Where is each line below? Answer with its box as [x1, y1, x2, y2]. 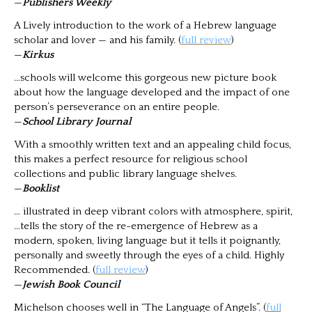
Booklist [22, 182, 59, 194]
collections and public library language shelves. [13, 167, 237, 180]
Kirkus [22, 48, 54, 61]
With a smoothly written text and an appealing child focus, [13, 138, 291, 150]
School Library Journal [22, 115, 131, 127]
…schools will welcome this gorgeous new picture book [13, 71, 276, 84]
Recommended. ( [13, 263, 95, 276]
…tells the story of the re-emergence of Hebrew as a [13, 219, 258, 232]
